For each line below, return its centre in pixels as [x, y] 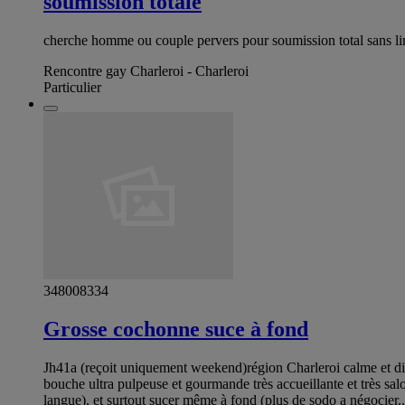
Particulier [72, 87]
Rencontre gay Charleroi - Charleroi [146, 71]
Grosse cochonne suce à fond [176, 329]
